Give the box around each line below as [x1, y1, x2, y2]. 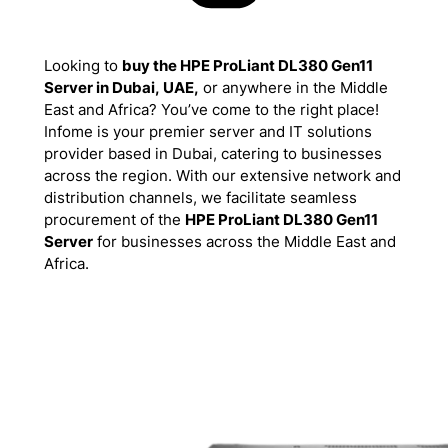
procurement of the [43, 210, 185, 229]
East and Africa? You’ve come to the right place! [43, 100, 379, 119]
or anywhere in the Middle [198, 78, 388, 97]
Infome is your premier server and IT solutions [43, 122, 372, 141]
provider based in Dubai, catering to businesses [43, 144, 382, 163]
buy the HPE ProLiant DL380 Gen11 [121, 56, 373, 75]
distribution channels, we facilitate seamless [43, 188, 357, 207]
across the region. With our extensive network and [43, 166, 401, 185]
